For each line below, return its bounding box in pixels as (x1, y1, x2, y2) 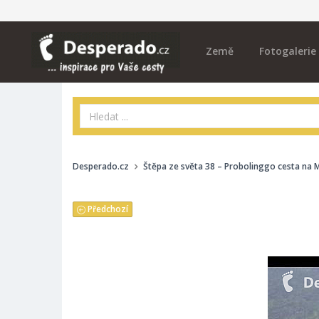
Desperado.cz (73, 160, 129, 172)
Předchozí (85, 203, 128, 215)
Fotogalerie (258, 44, 316, 58)
